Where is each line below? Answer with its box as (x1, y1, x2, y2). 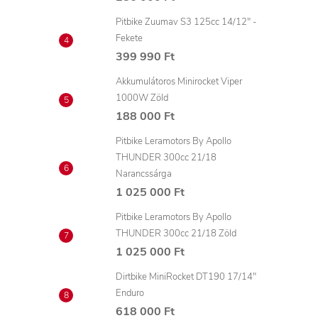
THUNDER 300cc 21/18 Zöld (116, 227, 236, 240)
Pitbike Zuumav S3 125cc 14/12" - (116, 16, 256, 28)
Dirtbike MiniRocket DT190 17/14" (116, 270, 256, 283)
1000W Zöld (116, 92, 168, 104)
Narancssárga (116, 168, 172, 180)
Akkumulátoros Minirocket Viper (116, 75, 242, 88)
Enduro (116, 287, 144, 300)
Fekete (116, 32, 143, 45)
